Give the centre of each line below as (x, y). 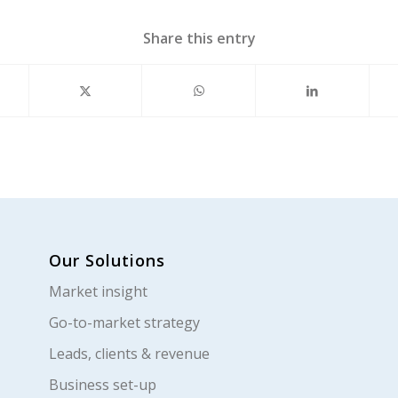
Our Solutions (107, 261)
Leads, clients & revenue (130, 354)
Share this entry (199, 38)
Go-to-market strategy (125, 323)
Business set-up (103, 385)
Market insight (99, 292)
